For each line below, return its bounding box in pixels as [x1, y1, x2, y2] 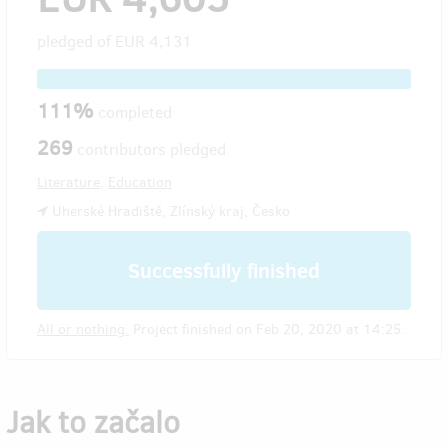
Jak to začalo [6, 402, 180, 443]
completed [98, 101, 172, 123]
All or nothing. [37, 319, 129, 339]
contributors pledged [73, 138, 226, 160]
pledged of [37, 30, 115, 52]
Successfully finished [128, 255, 320, 285]
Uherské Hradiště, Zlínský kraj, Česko [48, 201, 290, 221]
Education [108, 172, 172, 192]
